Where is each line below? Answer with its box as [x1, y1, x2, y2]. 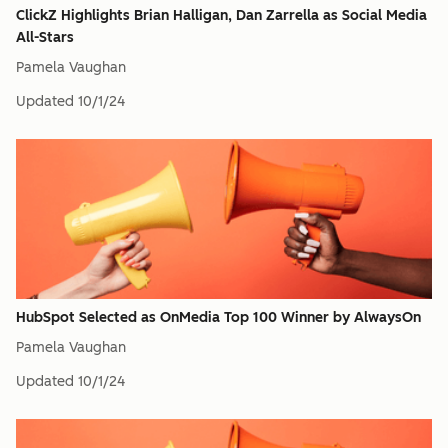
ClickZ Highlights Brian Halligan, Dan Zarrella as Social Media [16, 7, 427, 24]
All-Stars [16, 29, 74, 46]
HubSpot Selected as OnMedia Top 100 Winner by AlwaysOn [16, 309, 421, 326]
